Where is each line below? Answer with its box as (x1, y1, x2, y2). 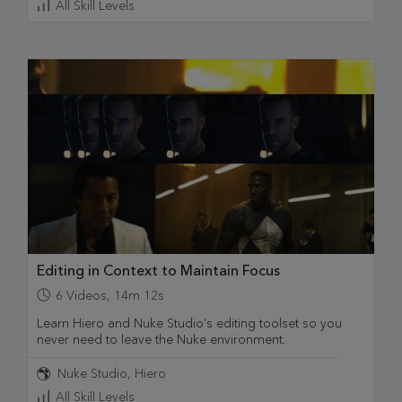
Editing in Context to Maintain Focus (37, 261, 280, 279)
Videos (66, 287, 107, 303)
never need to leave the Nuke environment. (37, 331, 286, 347)
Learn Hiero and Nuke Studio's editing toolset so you (37, 315, 342, 331)
